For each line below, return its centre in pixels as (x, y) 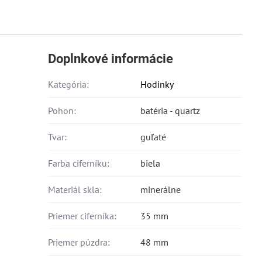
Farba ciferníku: (79, 163)
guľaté (154, 137)
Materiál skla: (75, 189)
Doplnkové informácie (111, 58)
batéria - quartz (170, 110)
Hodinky (157, 84)
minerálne (161, 189)
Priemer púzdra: (79, 242)
